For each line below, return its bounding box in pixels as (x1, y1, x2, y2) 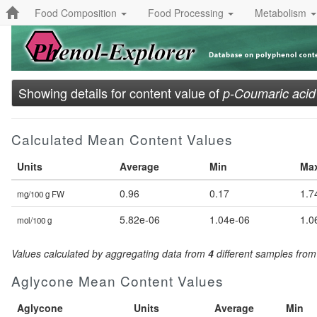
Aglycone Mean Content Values (11, 271, 224, 290)
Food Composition (35, 5, 120, 20)
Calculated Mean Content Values (11, 129, 233, 149)
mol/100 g (17, 214, 52, 226)
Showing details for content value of (18, 83, 223, 102)
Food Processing (148, 5, 226, 20)
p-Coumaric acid (223, 84, 316, 102)
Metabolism (255, 5, 309, 20)
